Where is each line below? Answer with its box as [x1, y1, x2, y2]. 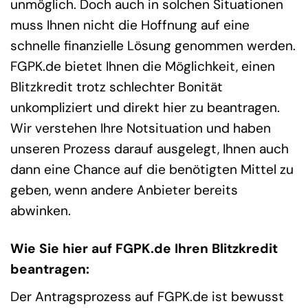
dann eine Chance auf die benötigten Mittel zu [10, 161, 294, 178]
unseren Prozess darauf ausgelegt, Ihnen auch [10, 140, 289, 157]
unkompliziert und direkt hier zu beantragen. [10, 99, 280, 116]
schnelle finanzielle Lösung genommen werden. [10, 37, 296, 54]
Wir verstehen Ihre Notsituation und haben [10, 120, 271, 137]
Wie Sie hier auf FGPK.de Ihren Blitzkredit [10, 239, 278, 257]
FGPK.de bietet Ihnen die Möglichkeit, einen [10, 58, 275, 75]
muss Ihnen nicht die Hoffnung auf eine [10, 16, 250, 34]
